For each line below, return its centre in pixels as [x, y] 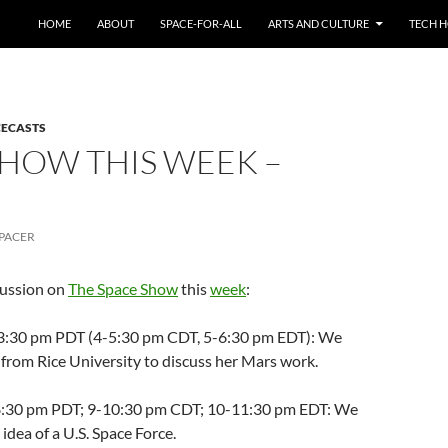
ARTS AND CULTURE [318, 23]
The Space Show [123, 288]
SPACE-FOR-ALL [201, 23]
